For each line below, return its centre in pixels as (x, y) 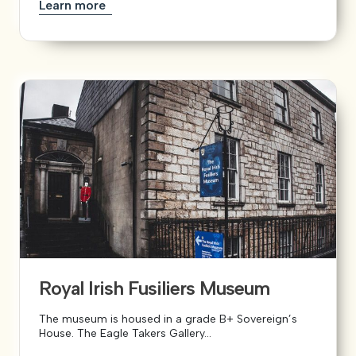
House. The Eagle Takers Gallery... (125, 333)
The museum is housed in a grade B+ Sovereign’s (168, 319)
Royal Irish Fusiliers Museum (154, 288)
